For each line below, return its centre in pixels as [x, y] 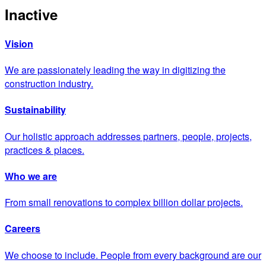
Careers [23, 229]
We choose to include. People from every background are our [133, 255]
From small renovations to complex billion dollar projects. [124, 202]
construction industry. [49, 84]
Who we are [31, 176]
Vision [19, 43]
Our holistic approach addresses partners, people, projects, [128, 136]
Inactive [31, 14]
